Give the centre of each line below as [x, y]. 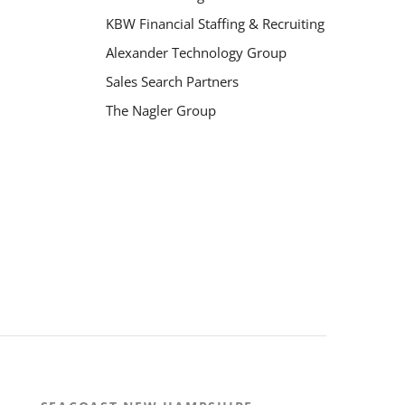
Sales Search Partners [172, 81]
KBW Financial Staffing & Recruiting [215, 23]
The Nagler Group [160, 110]
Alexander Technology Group [196, 52]
